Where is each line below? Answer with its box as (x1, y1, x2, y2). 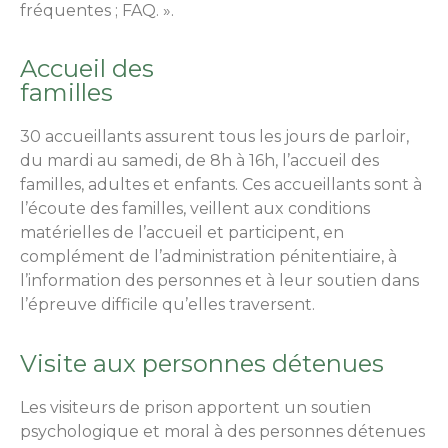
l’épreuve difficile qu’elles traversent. (20, 295, 315, 315)
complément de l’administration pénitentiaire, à (20, 247, 397, 267)
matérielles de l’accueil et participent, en (20, 223, 344, 243)
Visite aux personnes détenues (20, 348, 384, 378)
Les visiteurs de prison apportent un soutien (20, 397, 371, 417)
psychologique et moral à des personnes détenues (20, 421, 425, 441)
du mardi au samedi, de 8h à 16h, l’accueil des (20, 151, 379, 171)
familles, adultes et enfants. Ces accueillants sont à (20, 175, 422, 195)
